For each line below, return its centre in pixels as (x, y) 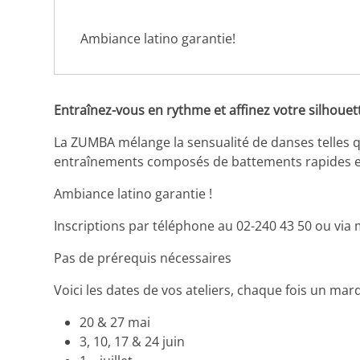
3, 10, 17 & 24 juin (133, 342)
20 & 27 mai (115, 323)
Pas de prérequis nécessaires (143, 258)
